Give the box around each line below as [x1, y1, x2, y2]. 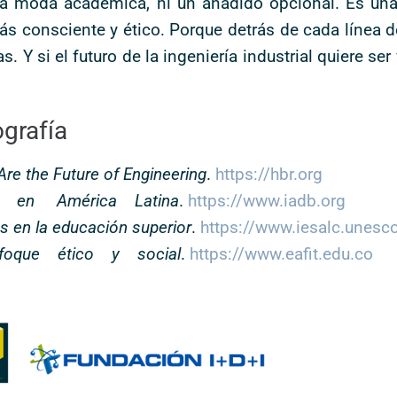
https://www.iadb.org [188, 191, 346, 211]
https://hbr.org [215, 164, 323, 184]
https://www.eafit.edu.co [190, 244, 373, 264]
